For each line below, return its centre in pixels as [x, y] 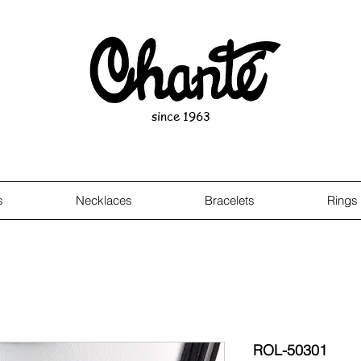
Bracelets [230, 200]
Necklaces [104, 200]
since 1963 [180, 116]
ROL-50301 [290, 350]
